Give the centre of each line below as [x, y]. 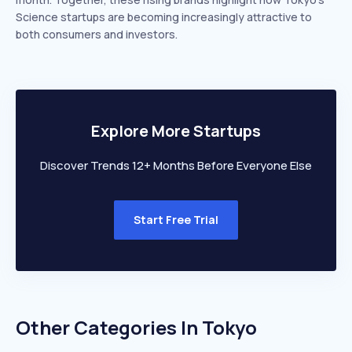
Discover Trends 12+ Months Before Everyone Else [176, 165]
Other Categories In [109, 327]
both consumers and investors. [97, 34]
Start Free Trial [176, 220]
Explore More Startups [176, 131]
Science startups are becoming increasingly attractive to [164, 17]
